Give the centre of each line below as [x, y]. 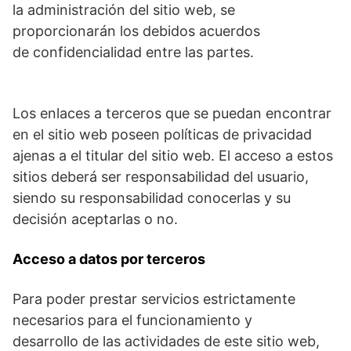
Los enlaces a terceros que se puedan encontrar [172, 114]
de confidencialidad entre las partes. [133, 52]
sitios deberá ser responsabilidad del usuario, [161, 177]
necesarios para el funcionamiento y [132, 320]
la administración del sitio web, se [124, 10]
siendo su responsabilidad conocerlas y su [152, 198]
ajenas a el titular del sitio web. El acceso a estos [173, 156]
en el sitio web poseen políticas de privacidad [162, 135]
